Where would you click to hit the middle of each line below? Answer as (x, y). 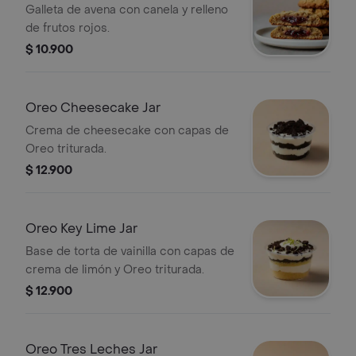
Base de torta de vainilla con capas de (130, 252)
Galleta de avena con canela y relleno (127, 10)
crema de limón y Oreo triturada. (115, 270)
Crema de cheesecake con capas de (127, 131)
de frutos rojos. (68, 28)
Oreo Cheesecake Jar (93, 108)
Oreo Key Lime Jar (81, 228)
